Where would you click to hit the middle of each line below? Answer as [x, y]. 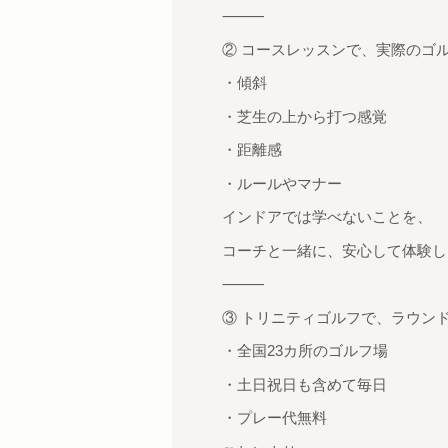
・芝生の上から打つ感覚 [304, 116]
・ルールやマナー [282, 183]
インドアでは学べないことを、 [327, 216]
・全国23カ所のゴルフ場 [305, 350]
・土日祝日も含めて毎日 [304, 384]
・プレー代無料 [274, 417]
